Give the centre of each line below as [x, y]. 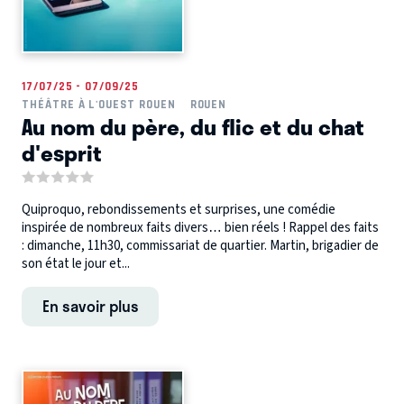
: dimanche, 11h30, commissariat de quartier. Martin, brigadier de [200, 245]
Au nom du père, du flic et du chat [193, 126]
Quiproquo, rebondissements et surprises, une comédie [179, 209]
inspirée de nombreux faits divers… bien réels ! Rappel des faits [200, 227]
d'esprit [62, 152]
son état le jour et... [76, 263]
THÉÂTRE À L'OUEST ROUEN [99, 104]
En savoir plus [90, 305]
